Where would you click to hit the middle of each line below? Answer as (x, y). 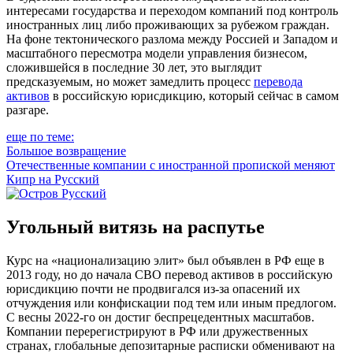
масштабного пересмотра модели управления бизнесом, (157, 53)
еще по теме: (40, 136)
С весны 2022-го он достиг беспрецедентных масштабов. (160, 317)
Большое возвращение (66, 150)
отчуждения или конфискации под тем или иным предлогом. (171, 303)
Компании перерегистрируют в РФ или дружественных (157, 331)
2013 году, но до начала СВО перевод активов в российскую (169, 274)
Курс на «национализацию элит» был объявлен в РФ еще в (165, 260)
